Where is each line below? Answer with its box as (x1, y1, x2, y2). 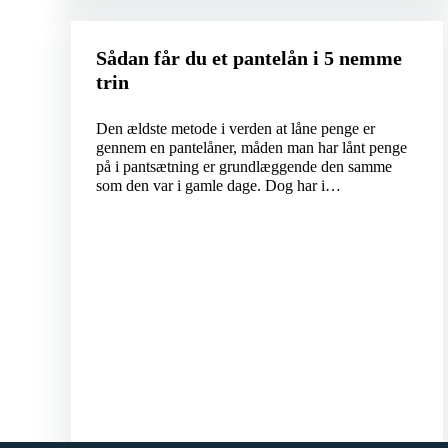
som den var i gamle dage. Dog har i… (95, 177, 341, 195)
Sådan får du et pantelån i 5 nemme (95, 47, 402, 70)
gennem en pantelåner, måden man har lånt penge (95, 139, 407, 157)
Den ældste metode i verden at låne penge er (95, 120, 375, 138)
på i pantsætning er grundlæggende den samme (95, 158, 392, 176)
